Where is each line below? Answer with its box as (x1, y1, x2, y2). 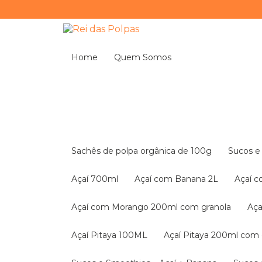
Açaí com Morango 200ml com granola (77, 202, 231, 212)
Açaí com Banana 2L (140, 174, 218, 184)
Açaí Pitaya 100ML (77, 230, 147, 240)
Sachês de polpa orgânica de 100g (77, 146, 212, 156)
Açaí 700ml (77, 174, 118, 184)
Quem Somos (121, 52, 171, 63)
